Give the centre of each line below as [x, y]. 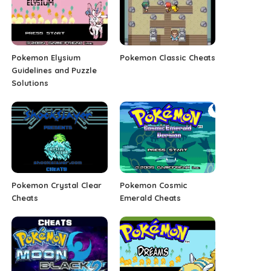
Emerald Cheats [150, 198]
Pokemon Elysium [46, 57]
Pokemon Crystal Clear [57, 185]
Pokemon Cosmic [153, 185]
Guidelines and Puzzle [54, 70]
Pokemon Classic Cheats [167, 57]
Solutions [30, 83]
